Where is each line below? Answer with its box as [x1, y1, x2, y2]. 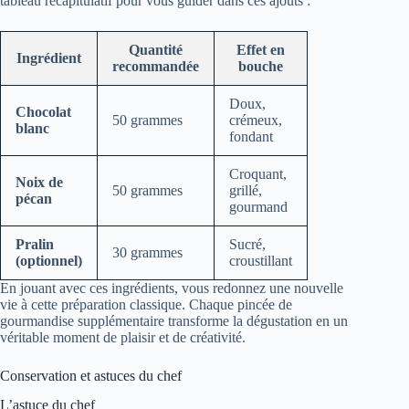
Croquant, [229, 165, 287, 182]
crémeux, [229, 111, 282, 128]
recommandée [112, 58, 199, 74]
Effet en [236, 41, 285, 58]
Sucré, [229, 236, 266, 252]
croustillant [229, 252, 292, 268]
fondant [229, 128, 273, 144]
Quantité [129, 41, 183, 58]
